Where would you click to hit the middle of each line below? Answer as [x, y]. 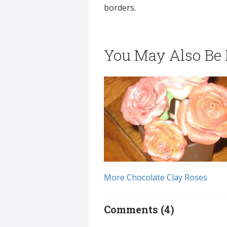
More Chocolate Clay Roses [156, 178]
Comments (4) [139, 210]
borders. [120, 8]
